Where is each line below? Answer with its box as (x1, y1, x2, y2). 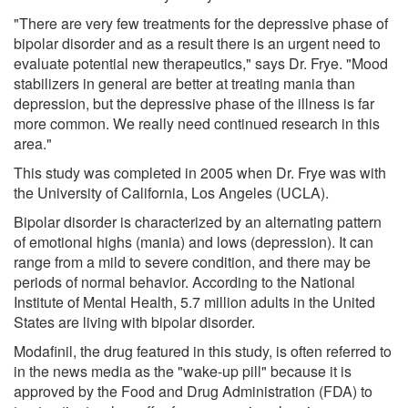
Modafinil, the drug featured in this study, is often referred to (14, 340, 392, 362)
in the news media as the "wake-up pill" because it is (14, 360, 352, 382)
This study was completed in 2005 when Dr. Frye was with (14, 161, 386, 183)
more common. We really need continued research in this (14, 112, 380, 134)
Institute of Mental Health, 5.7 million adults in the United (14, 291, 375, 312)
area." (14, 132, 52, 154)
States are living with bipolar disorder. (14, 311, 255, 332)
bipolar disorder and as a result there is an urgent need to (14, 32, 381, 54)
